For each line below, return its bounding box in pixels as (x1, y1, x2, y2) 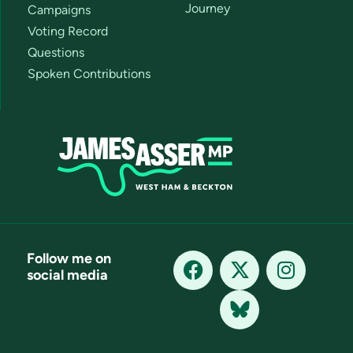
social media (27, 266, 108, 284)
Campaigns (28, 2, 91, 17)
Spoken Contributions (28, 65, 150, 81)
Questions (28, 44, 84, 60)
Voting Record (28, 23, 108, 39)
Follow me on (27, 249, 111, 267)
